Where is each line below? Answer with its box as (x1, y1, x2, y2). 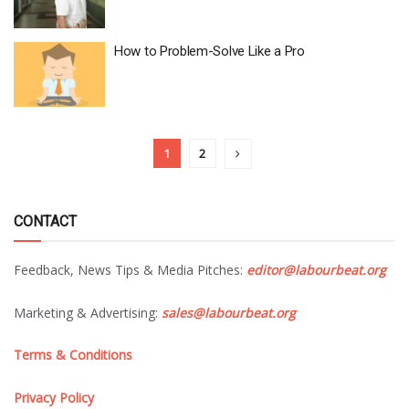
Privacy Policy (14, 388, 94, 406)
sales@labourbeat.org (162, 303, 296, 321)
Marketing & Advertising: (14, 303, 162, 321)
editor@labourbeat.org (246, 261, 386, 278)
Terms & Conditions (14, 346, 132, 363)
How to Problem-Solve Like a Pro (114, 42, 305, 59)
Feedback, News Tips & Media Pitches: (14, 261, 246, 278)
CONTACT (14, 213, 77, 230)
